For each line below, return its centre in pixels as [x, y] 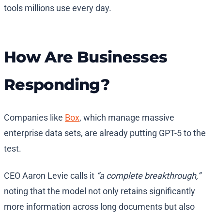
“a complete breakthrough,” [148, 176]
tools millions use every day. [58, 8]
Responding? [57, 85]
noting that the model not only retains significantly [100, 191]
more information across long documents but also [99, 207]
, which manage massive [127, 118]
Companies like [34, 118]
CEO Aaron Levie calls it [50, 176]
